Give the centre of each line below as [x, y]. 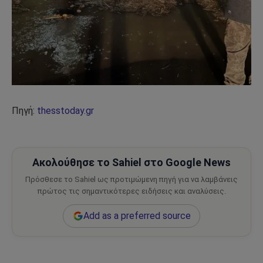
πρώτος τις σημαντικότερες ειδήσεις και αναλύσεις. [131, 191]
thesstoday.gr [65, 111]
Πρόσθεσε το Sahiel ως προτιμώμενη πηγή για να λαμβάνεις [131, 180]
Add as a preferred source [137, 216]
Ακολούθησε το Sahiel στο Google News [131, 163]
